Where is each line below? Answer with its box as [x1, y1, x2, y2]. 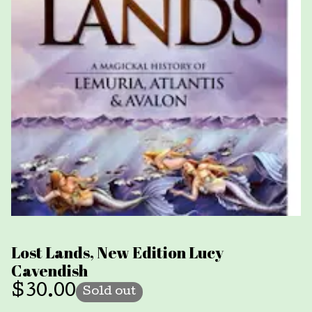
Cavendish [11, 259, 88, 281]
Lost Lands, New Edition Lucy [11, 241, 224, 263]
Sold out [83, 286, 136, 299]
